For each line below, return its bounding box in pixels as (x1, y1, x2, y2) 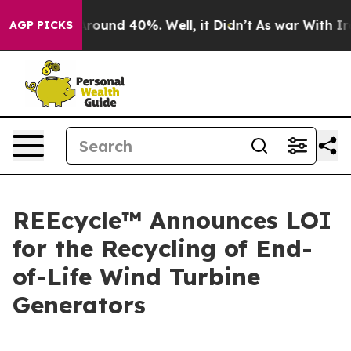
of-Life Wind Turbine (13, 262, 260, 291)
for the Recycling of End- (13, 233, 313, 263)
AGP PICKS (9, 18, 73, 32)
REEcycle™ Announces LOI (13, 205, 331, 235)
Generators (13, 290, 146, 320)
